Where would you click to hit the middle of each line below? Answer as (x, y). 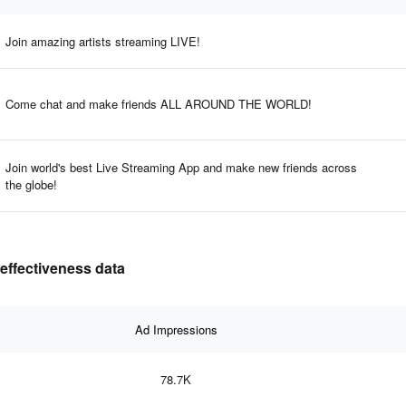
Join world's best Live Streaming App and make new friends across (181, 167)
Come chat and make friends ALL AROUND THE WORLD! (159, 103)
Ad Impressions (176, 329)
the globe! (31, 184)
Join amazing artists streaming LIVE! (103, 41)
